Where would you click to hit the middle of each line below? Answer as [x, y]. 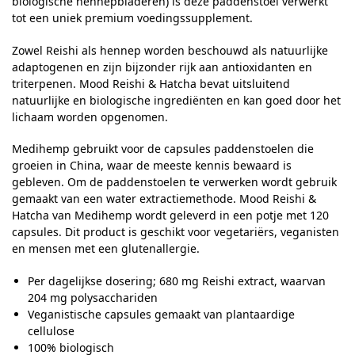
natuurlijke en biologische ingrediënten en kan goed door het [176, 100]
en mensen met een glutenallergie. [106, 249]
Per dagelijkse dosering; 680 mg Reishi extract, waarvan [177, 281]
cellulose [51, 330]
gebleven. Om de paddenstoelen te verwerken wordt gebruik [174, 182]
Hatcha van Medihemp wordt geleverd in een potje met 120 [170, 216]
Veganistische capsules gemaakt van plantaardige [161, 314]
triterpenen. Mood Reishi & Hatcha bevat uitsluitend [151, 83]
